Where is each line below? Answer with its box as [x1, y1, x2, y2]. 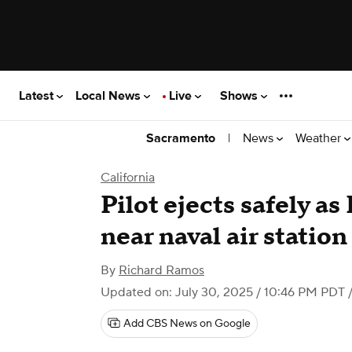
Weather [295, 130, 344, 146]
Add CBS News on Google [123, 317, 251, 331]
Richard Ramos [119, 262, 204, 278]
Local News [75, 87, 144, 104]
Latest [19, 87, 57, 104]
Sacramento [146, 130, 215, 146]
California [101, 170, 155, 185]
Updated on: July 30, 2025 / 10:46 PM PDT [101, 284, 345, 300]
